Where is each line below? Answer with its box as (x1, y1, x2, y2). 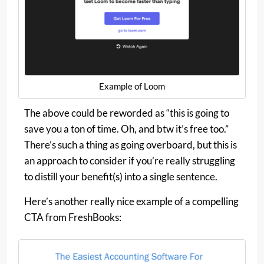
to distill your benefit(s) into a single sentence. (24, 170, 217, 183)
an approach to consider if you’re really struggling (24, 154, 235, 167)
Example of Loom (99, 81, 165, 92)
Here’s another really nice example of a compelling (24, 194, 239, 207)
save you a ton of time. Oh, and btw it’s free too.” (24, 123, 229, 136)
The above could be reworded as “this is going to (24, 107, 229, 120)
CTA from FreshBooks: (24, 210, 121, 223)
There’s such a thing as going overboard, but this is (24, 138, 237, 151)
